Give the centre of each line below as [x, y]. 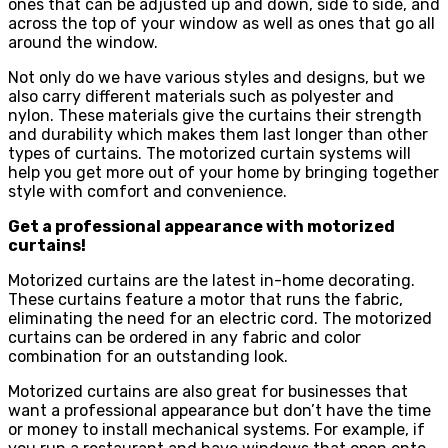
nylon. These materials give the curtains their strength [215, 115]
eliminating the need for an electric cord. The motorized [220, 318]
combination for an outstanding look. [148, 356]
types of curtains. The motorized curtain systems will [209, 153]
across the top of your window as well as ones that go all [221, 23]
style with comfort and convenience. [147, 191]
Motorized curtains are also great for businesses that [208, 391]
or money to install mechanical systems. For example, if [216, 429]
